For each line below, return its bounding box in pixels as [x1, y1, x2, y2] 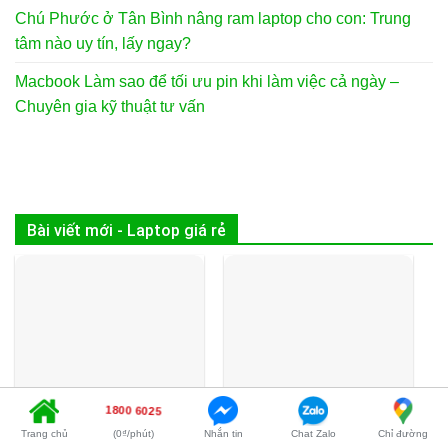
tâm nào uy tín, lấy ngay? [15, 35, 191, 53]
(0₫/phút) [113, 427, 155, 439]
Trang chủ [20, 427, 68, 439]
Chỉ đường [377, 427, 428, 439]
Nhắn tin [203, 427, 243, 439]
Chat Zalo [290, 427, 336, 439]
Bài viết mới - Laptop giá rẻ [27, 221, 226, 241]
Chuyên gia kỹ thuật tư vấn [15, 98, 205, 116]
